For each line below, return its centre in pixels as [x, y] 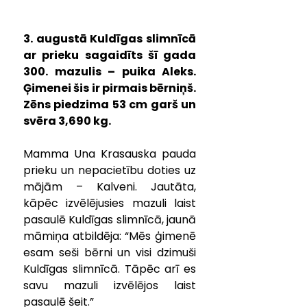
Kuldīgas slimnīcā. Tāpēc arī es [110, 269]
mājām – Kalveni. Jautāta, [110, 186]
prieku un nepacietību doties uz [110, 170]
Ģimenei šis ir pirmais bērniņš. [110, 88]
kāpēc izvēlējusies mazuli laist [110, 203]
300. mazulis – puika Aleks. [110, 71]
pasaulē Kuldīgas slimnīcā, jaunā [110, 219]
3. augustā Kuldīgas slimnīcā [110, 38]
